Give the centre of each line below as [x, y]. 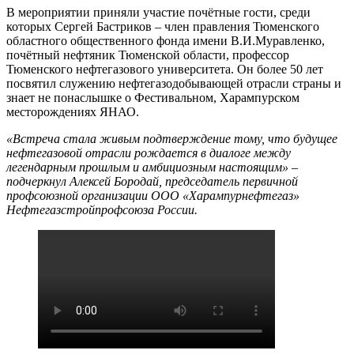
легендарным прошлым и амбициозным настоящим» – [152, 168]
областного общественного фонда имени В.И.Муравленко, [166, 41]
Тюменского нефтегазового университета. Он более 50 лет [165, 70]
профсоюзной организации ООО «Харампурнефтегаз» [153, 196]
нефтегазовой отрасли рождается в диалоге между [149, 153]
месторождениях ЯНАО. [73, 112]
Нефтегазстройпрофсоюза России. [102, 210]
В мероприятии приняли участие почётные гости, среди [158, 13]
